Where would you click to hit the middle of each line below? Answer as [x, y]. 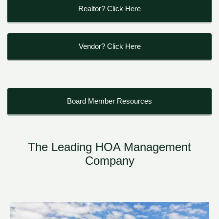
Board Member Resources [109, 101]
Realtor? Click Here [109, 9]
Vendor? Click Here [109, 46]
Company [109, 161]
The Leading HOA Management [109, 147]
